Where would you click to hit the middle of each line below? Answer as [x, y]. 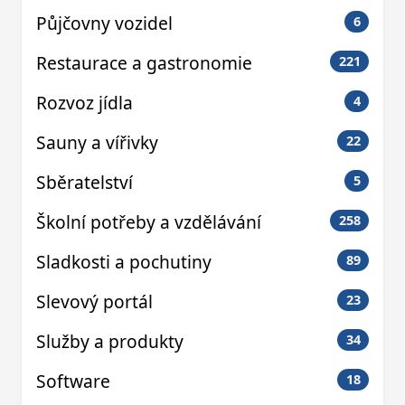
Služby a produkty [110, 342]
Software [73, 381]
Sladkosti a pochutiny [124, 262]
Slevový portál [94, 302]
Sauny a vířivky [97, 143]
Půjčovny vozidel [104, 24]
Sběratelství [85, 183]
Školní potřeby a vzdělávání [149, 222]
